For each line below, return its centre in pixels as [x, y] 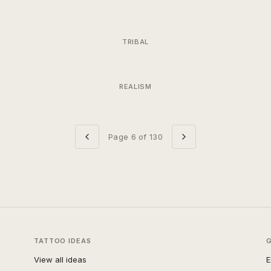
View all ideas [60, 260]
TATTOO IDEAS [63, 241]
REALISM [135, 87]
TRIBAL [135, 42]
